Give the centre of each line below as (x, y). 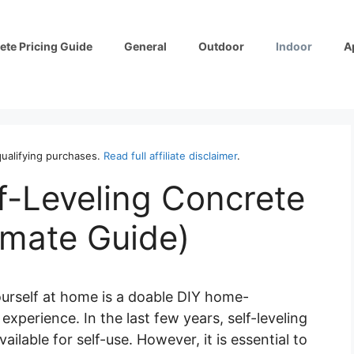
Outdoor (221, 46)
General (145, 46)
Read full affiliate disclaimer (170, 155)
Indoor (294, 46)
